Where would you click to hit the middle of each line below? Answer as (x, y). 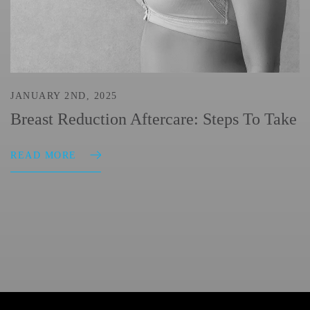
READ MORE (44, 156)
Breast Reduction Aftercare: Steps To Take (154, 119)
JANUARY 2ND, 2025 (64, 96)
